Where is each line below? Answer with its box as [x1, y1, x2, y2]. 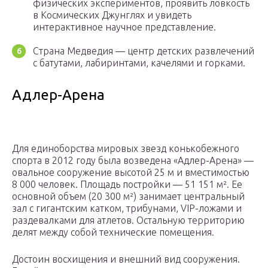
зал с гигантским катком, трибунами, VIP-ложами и [12, 203, 242, 214]
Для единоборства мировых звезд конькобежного [12, 143, 239, 154]
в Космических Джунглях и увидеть [33, 10, 191, 21]
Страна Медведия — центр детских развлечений [33, 45, 254, 57]
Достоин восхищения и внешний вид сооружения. [12, 254, 240, 265]
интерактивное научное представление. [33, 22, 216, 33]
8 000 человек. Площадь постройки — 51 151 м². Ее [12, 179, 242, 190]
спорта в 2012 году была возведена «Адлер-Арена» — [12, 155, 254, 166]
